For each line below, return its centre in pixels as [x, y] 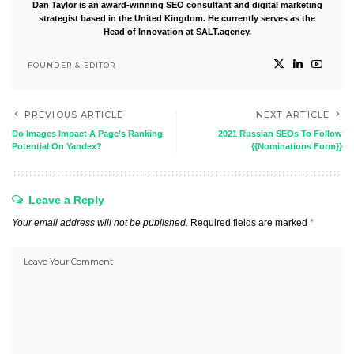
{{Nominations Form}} [297, 146]
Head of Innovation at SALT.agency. [177, 32]
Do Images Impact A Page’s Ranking [87, 134]
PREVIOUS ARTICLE [74, 115]
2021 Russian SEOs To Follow [280, 134]
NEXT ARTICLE [292, 115]
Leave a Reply [66, 200]
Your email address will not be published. [100, 223]
